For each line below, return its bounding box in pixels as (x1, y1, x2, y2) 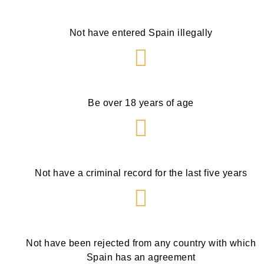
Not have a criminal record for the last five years (35, 168, 247, 179)
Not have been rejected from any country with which (26, 238, 256, 249)
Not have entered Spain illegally (69, 28, 213, 38)
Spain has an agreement (86, 252, 196, 263)
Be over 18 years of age (88, 98, 194, 108)
